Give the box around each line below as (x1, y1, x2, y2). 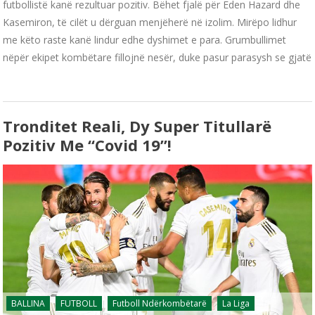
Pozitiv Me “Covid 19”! (3, 134, 172, 155)
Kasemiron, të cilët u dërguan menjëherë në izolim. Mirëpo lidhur (3, 15, 297, 29)
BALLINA (11, 297, 46, 309)
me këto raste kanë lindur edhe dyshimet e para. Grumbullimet (3, 32, 287, 46)
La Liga (222, 297, 250, 309)
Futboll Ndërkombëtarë (112, 297, 207, 309)
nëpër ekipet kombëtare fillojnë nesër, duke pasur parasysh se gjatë (3, 50, 312, 64)
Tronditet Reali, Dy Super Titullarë (3, 115, 272, 136)
